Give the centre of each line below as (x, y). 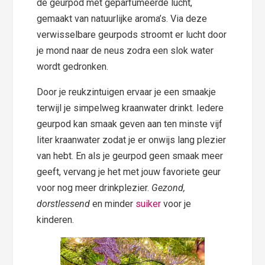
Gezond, (169, 188)
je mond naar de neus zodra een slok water (125, 50)
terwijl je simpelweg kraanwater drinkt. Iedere (130, 108)
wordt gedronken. (73, 66)
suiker (148, 203)
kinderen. (56, 219)
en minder (113, 203)
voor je (176, 203)
